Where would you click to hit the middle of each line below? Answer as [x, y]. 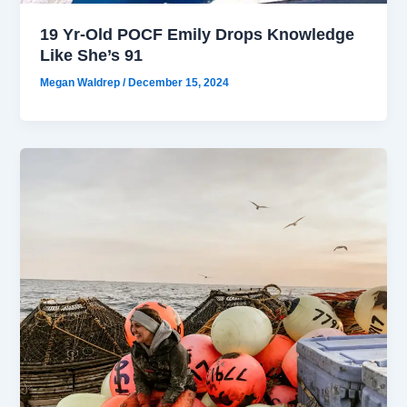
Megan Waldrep [82, 82]
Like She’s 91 [92, 55]
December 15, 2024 [179, 82]
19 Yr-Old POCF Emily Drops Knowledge [198, 34]
